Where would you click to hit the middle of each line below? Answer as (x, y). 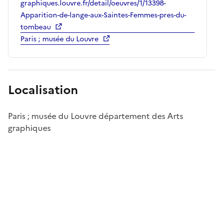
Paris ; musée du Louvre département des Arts (96, 116)
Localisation (43, 90)
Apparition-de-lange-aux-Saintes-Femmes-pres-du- (103, 15)
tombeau (36, 27)
